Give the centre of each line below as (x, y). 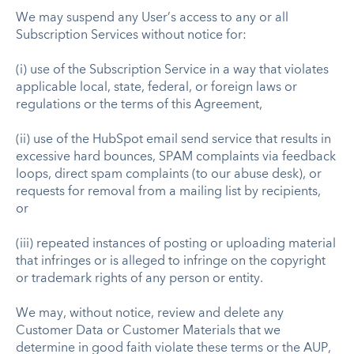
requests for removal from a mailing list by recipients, (168, 192)
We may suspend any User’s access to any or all (152, 18)
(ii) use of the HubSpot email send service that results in (173, 139)
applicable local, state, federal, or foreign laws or (156, 87)
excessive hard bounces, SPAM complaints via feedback (176, 157)
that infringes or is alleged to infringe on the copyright (171, 261)
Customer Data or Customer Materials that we (148, 331)
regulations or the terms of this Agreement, (141, 105)
